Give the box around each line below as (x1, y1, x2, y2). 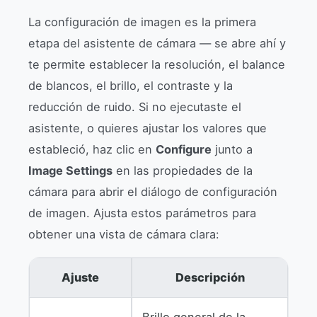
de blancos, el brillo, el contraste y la (28, 79, 233, 93)
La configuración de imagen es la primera (28, 15, 256, 30)
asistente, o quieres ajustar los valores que (28, 121, 267, 136)
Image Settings (28, 163, 113, 178)
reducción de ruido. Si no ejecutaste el (28, 100, 241, 115)
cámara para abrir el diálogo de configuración (28, 185, 277, 200)
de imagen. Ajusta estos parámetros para (28, 206, 256, 221)
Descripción (175, 270, 245, 285)
